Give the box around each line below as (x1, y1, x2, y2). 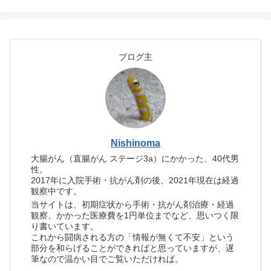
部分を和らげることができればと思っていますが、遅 (31, 243, 235, 253)
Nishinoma (111, 137, 160, 148)
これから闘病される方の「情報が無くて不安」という (31, 232, 235, 243)
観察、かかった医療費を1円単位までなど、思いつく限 (31, 211, 240, 221)
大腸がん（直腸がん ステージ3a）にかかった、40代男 (31, 153, 240, 163)
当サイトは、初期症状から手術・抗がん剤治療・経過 (31, 200, 235, 210)
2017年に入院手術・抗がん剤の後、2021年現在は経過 (31, 175, 240, 185)
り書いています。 (31, 221, 99, 232)
